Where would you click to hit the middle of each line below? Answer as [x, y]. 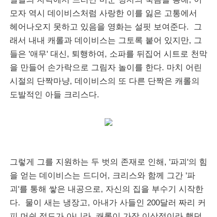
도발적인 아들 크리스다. [56, 95]
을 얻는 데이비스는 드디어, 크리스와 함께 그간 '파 [102, 176]
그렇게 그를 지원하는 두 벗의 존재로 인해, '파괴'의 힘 [108, 162]
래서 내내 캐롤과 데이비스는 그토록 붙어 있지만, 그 [106, 40]
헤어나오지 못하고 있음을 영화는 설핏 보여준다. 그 [106, 27]
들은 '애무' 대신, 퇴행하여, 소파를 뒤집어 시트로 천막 [108, 54]
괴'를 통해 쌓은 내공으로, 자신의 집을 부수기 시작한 [107, 189]
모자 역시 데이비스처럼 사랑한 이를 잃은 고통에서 [103, 13]
